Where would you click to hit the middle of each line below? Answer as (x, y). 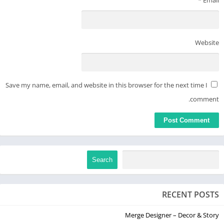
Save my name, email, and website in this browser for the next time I (106, 85)
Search (102, 159)
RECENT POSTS (190, 195)
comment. (204, 99)
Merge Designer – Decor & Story (172, 215)
